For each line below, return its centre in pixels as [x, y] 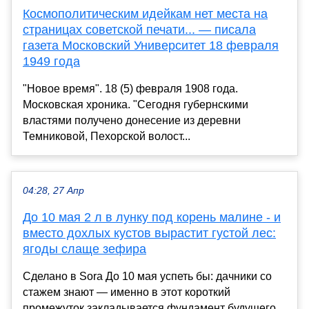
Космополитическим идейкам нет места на [145, 13]
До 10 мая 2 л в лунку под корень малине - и [152, 217]
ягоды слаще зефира [84, 249]
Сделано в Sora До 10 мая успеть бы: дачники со [147, 276]
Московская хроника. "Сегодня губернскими [136, 104]
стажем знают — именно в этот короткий [127, 292]
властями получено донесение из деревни [132, 120]
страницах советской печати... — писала [139, 29]
